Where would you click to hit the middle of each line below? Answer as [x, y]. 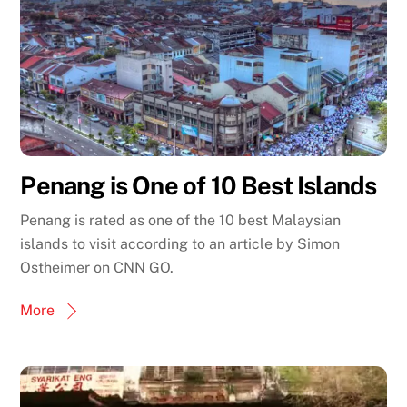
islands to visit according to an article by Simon [180, 244]
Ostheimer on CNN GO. [97, 268]
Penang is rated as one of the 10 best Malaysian [181, 221]
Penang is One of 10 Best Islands [199, 185]
